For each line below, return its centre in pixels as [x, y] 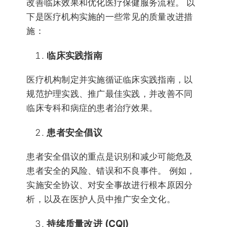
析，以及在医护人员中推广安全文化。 [101, 199]
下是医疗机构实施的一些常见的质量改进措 [110, 16]
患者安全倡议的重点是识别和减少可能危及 [110, 156]
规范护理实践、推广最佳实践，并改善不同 [110, 93]
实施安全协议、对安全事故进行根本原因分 [110, 185]
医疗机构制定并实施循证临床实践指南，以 [110, 79]
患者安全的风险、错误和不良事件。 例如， [111, 171]
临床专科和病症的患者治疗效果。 [92, 108]
